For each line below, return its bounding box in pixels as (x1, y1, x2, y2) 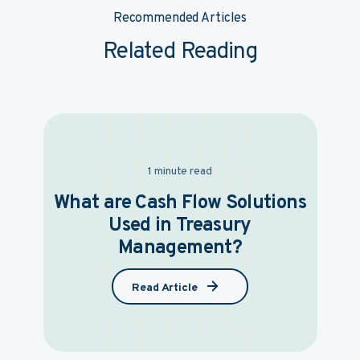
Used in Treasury (108, 214, 252, 238)
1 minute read (148, 165, 212, 178)
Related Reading (102, 38, 258, 67)
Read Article (132, 280, 198, 295)
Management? (118, 236, 242, 260)
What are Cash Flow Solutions (54, 191, 306, 215)
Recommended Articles (112, 10, 247, 27)
